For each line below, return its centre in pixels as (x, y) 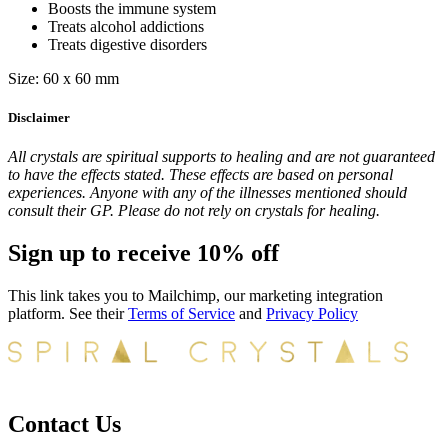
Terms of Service (181, 314)
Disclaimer (39, 118)
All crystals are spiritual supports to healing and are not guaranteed (221, 157)
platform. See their (68, 314)
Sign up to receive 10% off (143, 253)
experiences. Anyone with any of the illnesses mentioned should (207, 193)
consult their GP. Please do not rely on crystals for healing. (194, 211)
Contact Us (64, 423)
